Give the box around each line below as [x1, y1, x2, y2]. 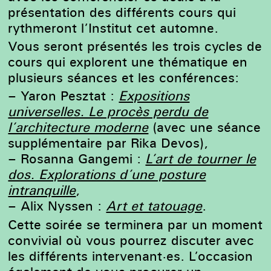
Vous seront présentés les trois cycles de [8, 38, 263, 55]
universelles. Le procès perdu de [8, 103, 209, 120]
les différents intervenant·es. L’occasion [8, 247, 253, 264]
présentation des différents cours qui [8, 3, 237, 21]
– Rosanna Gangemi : [8, 150, 146, 168]
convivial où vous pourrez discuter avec [8, 231, 255, 249]
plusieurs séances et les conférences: [8, 69, 240, 87]
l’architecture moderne [8, 119, 149, 136]
